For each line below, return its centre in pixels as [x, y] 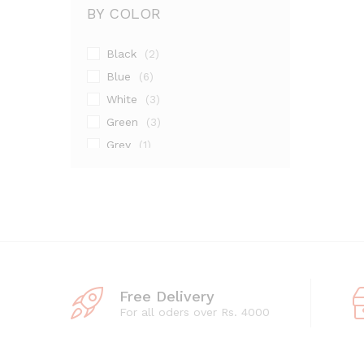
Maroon [127, 167]
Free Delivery [167, 296]
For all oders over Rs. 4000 [195, 312]
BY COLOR [124, 13]
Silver [121, 213]
